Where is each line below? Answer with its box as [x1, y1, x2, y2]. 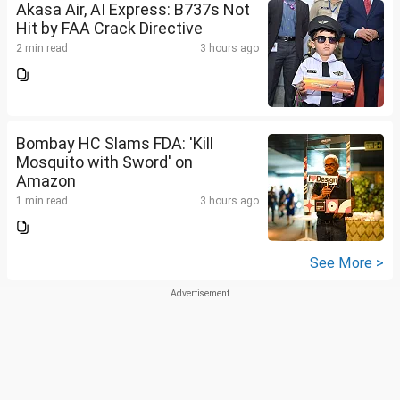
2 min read [16, 42, 68, 55]
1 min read [16, 195, 68, 208]
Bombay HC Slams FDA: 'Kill [16, 134, 213, 154]
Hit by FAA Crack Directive [16, 19, 203, 38]
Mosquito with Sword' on [16, 153, 193, 172]
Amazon [16, 171, 76, 191]
